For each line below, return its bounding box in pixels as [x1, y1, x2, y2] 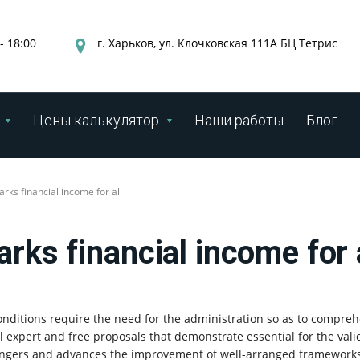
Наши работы [194, 111, 284, 129]
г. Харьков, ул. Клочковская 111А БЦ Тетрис [97, 35, 337, 51]
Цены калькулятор [33, 111, 159, 129]
